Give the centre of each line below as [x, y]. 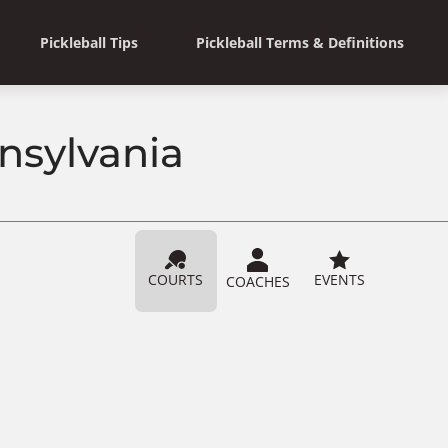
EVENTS [340, 279]
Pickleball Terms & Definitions [300, 42]
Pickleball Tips [89, 42]
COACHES [257, 281]
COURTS [176, 279]
